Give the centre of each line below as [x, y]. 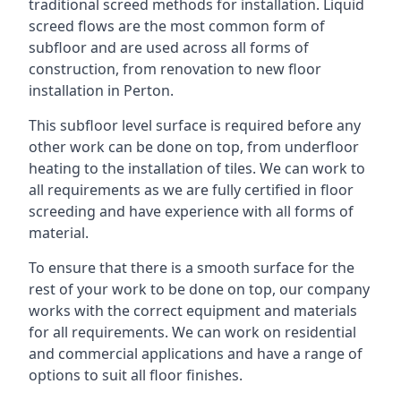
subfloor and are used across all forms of [169, 47]
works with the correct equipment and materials [193, 311]
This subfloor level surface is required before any [195, 125]
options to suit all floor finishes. [136, 375]
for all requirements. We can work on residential [192, 332]
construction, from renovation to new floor [175, 69]
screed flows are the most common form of [177, 26]
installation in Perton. [101, 90]
